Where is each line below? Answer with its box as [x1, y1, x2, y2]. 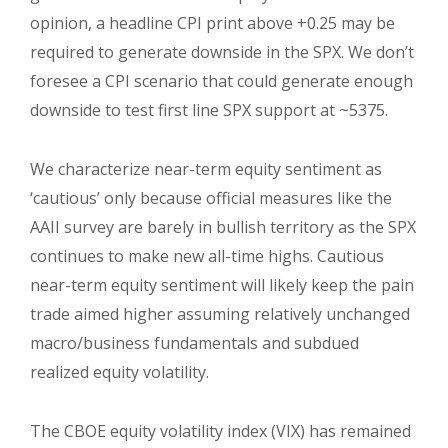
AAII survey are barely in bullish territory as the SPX [30, 215, 416, 238]
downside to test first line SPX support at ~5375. [30, 98, 388, 121]
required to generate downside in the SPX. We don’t [30, 40, 414, 63]
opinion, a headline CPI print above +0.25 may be [30, 11, 395, 34]
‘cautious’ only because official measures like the [30, 186, 392, 209]
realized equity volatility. [30, 360, 209, 383]
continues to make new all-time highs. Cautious [30, 244, 384, 267]
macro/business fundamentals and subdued [30, 331, 359, 354]
